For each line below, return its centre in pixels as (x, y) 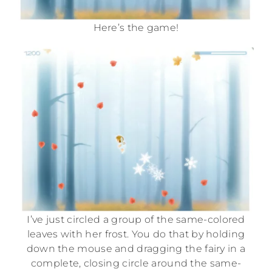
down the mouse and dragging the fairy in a (136, 249)
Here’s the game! (136, 27)
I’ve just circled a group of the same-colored (136, 220)
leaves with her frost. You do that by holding (136, 234)
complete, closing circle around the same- (136, 263)
